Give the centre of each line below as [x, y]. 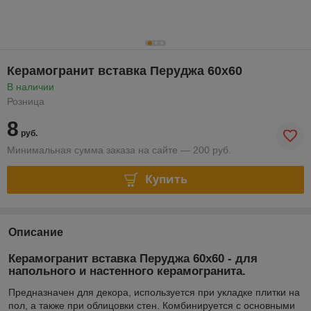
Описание [36, 232]
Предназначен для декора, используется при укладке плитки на [154, 292]
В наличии [31, 86]
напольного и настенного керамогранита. [129, 271]
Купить [166, 179]
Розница [26, 101]
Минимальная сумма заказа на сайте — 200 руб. [119, 150]
